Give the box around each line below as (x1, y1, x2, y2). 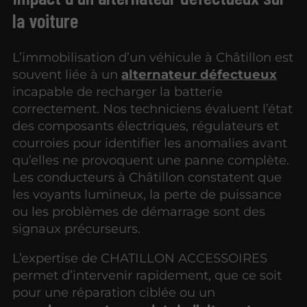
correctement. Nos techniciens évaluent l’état (12, 101, 293, 117)
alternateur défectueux (121, 66, 278, 83)
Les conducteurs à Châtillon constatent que (12, 169, 282, 186)
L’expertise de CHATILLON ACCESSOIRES (12, 250, 268, 267)
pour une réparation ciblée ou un (12, 284, 216, 301)
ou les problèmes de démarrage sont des (12, 204, 266, 220)
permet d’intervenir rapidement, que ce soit (12, 267, 282, 284)
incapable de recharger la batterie (12, 84, 223, 100)
